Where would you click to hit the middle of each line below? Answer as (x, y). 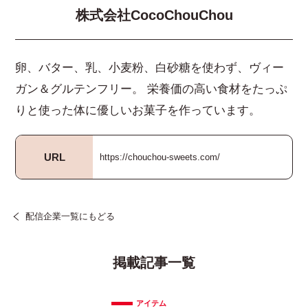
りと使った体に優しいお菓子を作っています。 (138, 111)
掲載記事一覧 (154, 263)
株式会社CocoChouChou (154, 15)
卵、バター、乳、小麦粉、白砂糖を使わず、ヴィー (150, 68)
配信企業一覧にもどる (70, 217)
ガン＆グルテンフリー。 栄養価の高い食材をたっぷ (152, 89)
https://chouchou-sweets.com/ (160, 157)
